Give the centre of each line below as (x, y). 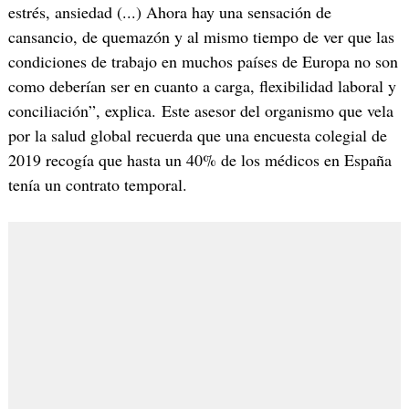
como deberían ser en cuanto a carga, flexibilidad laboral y (202, 86)
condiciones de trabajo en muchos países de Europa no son (203, 62)
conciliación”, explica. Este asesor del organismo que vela (200, 111)
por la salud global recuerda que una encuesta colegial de (197, 136)
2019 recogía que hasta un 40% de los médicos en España (199, 160)
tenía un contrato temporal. (97, 185)
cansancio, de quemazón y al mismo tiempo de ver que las (201, 37)
